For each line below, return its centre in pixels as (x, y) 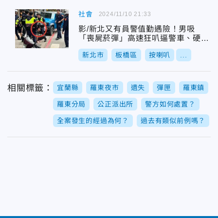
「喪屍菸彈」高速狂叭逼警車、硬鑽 (144, 38)
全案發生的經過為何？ (93, 121)
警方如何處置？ (170, 104)
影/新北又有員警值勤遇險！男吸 (137, 29)
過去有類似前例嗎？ (173, 121)
